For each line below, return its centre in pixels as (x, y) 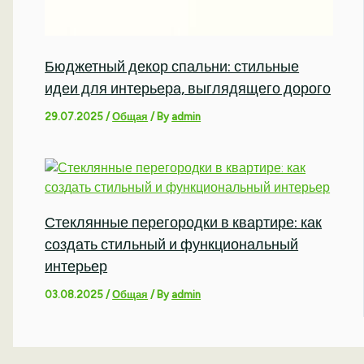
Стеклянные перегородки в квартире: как (184, 222)
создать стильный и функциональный (172, 244)
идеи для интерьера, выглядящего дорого (188, 89)
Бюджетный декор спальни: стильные (172, 67)
